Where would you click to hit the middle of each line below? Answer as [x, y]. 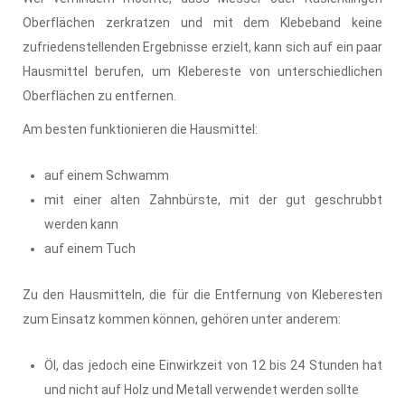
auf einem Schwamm [107, 175]
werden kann [81, 224]
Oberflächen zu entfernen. [99, 95]
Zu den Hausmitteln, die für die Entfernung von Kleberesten [202, 294]
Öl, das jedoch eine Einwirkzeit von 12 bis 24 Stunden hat [213, 365]
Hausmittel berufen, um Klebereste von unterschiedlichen [202, 71]
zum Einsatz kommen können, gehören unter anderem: [182, 319]
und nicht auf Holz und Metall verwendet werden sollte [202, 389]
